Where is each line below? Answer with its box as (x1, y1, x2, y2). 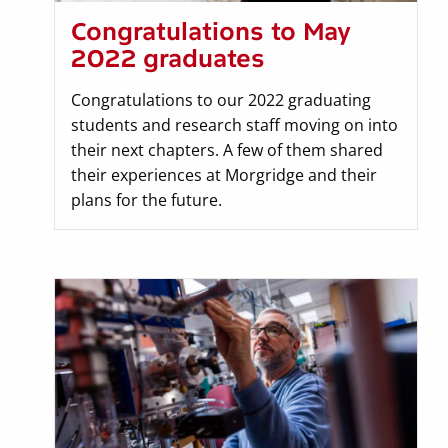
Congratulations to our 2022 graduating (71, 88, 371, 111)
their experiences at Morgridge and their (71, 163, 377, 186)
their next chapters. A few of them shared (71, 138, 383, 161)
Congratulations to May (71, 16, 351, 46)
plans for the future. (71, 188, 222, 211)
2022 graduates (71, 43, 265, 73)
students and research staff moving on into (71, 113, 398, 136)
